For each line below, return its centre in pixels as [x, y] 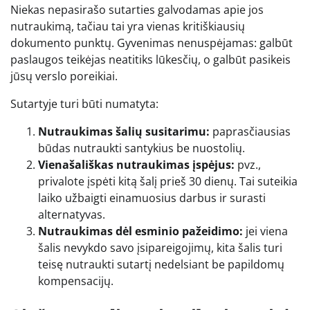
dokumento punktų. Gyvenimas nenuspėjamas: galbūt [152, 43]
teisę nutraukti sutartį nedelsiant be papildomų [161, 264]
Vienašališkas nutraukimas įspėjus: [136, 164]
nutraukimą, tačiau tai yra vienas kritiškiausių [128, 26]
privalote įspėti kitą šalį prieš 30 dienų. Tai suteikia [168, 181]
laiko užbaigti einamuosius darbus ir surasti [152, 198]
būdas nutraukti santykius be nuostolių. [142, 148]
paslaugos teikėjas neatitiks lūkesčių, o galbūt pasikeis [151, 59]
